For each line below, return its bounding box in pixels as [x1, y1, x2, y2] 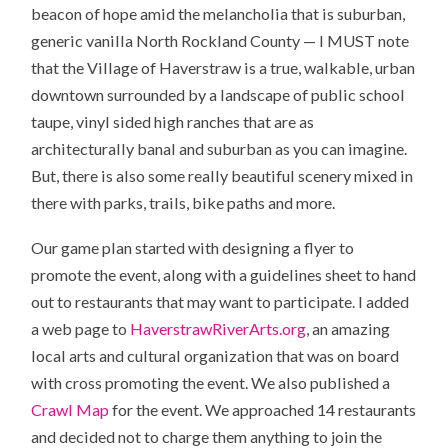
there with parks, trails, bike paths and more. [31, 193, 336, 213]
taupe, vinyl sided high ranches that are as [31, 112, 315, 132]
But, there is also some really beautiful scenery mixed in [31, 166, 414, 186]
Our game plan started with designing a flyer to [31, 237, 355, 257]
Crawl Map [31, 399, 110, 419]
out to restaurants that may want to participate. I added [31, 291, 410, 311]
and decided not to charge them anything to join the [31, 426, 383, 446]
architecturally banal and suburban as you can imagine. [31, 139, 408, 159]
